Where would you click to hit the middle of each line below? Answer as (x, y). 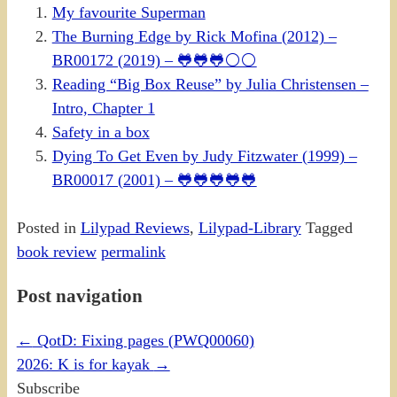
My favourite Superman (128, 13)
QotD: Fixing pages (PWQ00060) (143, 341)
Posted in (46, 228)
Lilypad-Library (249, 228)
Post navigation (79, 296)
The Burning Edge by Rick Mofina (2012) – (194, 37)
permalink (133, 252)
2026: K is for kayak (85, 365)
